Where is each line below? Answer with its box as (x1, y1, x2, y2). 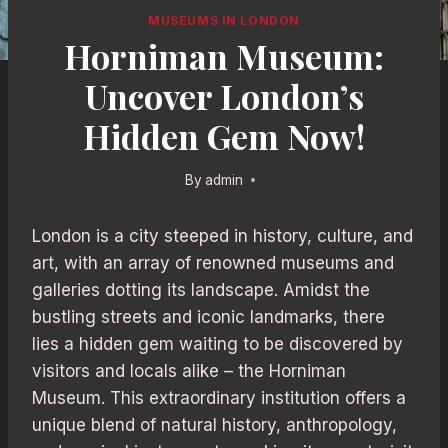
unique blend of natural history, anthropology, (32, 414, 397, 435)
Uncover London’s (84, 73, 364, 120)
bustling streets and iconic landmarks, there (32, 306, 385, 327)
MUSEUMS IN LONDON (147, 13, 301, 29)
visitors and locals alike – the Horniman (32, 360, 346, 381)
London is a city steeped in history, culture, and (32, 225, 413, 246)
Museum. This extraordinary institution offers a (32, 387, 406, 408)
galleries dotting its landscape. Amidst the (32, 279, 370, 300)
